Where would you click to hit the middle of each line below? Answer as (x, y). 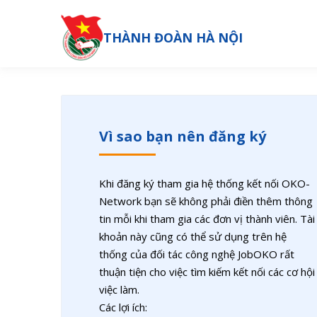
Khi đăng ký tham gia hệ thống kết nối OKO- (204, 183)
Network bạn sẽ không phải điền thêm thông (206, 201)
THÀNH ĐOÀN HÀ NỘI (173, 37)
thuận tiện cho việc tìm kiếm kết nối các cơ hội (207, 272)
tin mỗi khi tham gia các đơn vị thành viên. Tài (207, 219)
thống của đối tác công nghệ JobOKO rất (197, 254)
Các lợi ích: (123, 307)
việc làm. (119, 289)
